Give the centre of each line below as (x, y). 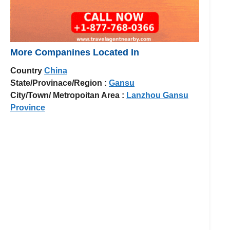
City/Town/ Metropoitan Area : (67, 95)
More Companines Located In (75, 52)
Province (28, 107)
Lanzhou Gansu (157, 95)
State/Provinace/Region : (59, 83)
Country (26, 70)
